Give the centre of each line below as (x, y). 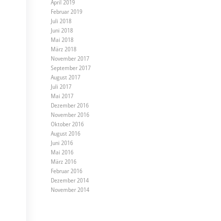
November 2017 (70, 58)
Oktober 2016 (68, 124)
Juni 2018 (62, 30)
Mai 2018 (62, 40)
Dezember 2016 (70, 105)
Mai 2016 (62, 152)
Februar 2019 (67, 12)
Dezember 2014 (70, 180)
